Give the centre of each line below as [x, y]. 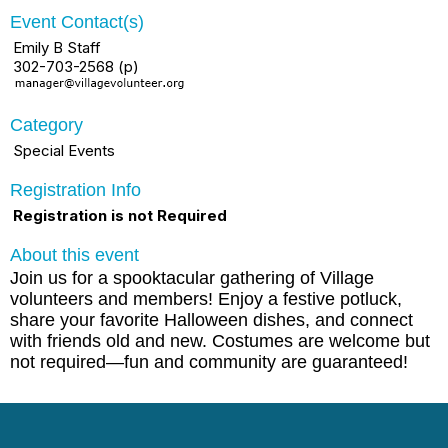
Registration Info [75, 189]
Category [46, 124]
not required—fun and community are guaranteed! [209, 361]
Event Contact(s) [77, 21]
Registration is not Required [120, 215]
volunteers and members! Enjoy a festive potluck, [206, 298]
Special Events [64, 150]
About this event [74, 254]
